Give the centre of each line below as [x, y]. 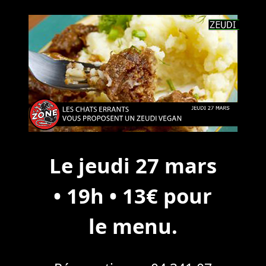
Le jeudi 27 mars [133, 166]
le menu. [133, 226]
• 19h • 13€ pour [133, 196]
